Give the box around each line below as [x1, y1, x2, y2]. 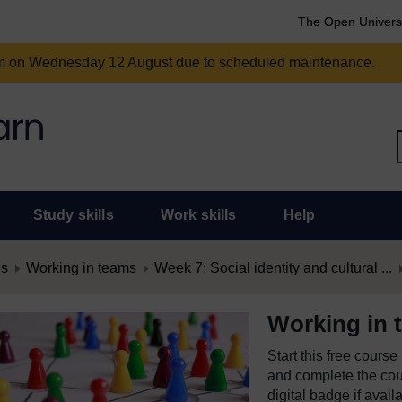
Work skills [160, 207, 237, 223]
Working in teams [26, 260, 136, 275]
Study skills [32, 207, 114, 223]
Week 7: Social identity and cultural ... [154, 260, 392, 275]
